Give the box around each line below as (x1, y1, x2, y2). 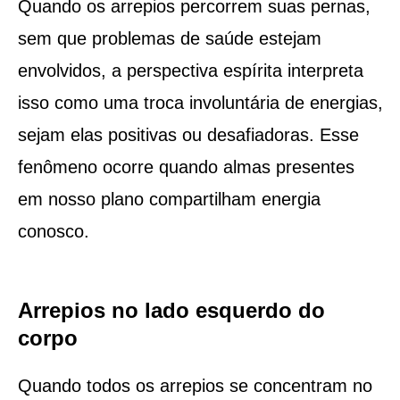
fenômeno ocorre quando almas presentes (17, 156, 354, 177)
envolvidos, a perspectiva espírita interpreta (17, 60, 363, 80)
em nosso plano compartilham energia (17, 188, 321, 209)
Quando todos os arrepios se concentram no (17, 375, 372, 396)
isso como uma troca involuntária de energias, (17, 92, 383, 112)
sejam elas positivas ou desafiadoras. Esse (17, 124, 359, 145)
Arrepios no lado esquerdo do (17, 297, 325, 322)
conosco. (17, 221, 89, 241)
